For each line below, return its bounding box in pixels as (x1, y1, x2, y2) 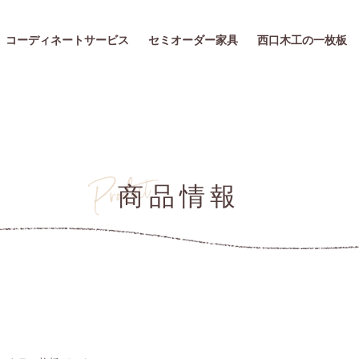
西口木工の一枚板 (257, 34, 347, 46)
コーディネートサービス (6, 34, 129, 46)
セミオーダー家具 (148, 34, 238, 46)
